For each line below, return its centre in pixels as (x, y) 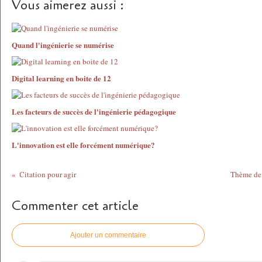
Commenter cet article (75, 206)
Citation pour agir (48, 174)
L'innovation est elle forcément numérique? (83, 145)
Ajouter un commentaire (108, 235)
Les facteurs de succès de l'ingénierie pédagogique (94, 111)
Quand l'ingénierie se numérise (63, 45)
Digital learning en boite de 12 (61, 78)
